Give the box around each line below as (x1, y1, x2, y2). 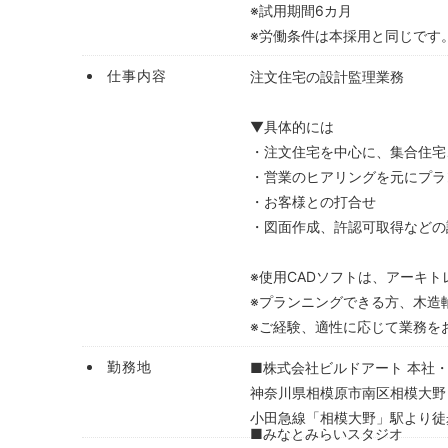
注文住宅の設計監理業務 (250, 67, 404, 85)
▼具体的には (250, 117, 334, 135)
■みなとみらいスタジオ (250, 425, 403, 443)
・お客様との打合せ (250, 192, 376, 210)
